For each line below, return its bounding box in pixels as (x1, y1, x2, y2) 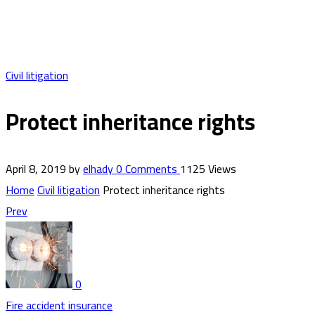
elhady (83, 157, 116, 179)
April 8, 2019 (6, 157, 66, 179)
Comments (122, 157, 177, 179)
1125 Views (180, 157, 236, 179)
